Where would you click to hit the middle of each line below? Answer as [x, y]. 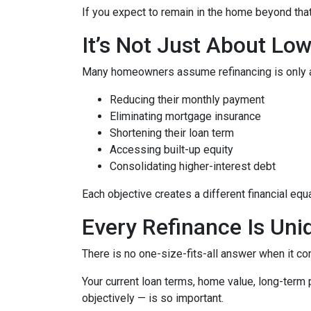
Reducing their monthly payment [187, 100]
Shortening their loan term [172, 133]
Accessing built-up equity [171, 150]
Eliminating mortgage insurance [185, 117]
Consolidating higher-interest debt [193, 167]
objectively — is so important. [153, 299]
